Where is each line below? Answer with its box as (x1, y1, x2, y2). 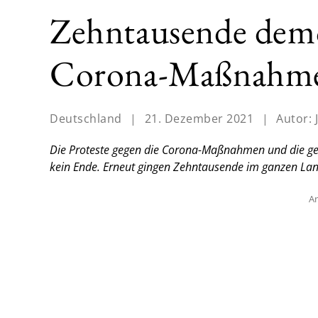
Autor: (276, 111, 315, 127)
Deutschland (50, 111, 122, 127)
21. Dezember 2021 (144, 111, 253, 127)
